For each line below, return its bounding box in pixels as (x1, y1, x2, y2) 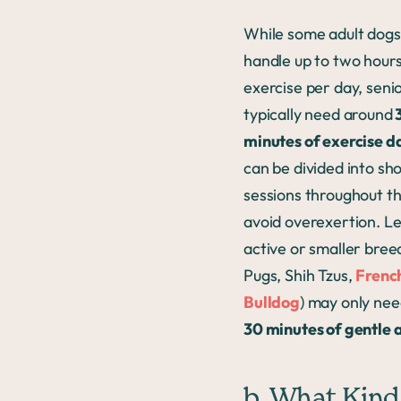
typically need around (243, 103, 393, 124)
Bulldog (243, 291, 300, 312)
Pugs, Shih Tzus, (243, 264, 356, 286)
